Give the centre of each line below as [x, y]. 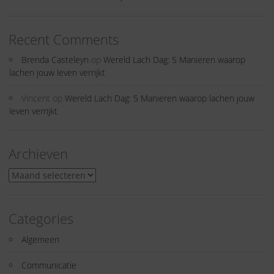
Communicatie [49, 265]
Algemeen [40, 239]
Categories [41, 219]
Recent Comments [64, 39]
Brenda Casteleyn [55, 60]
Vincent [36, 98]
